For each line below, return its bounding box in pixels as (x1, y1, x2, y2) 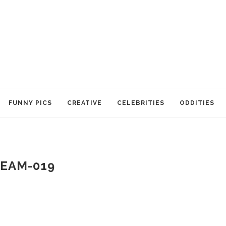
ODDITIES (180, 99, 214, 106)
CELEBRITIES (117, 99, 164, 106)
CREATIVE (67, 99, 102, 106)
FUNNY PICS (9, 99, 52, 106)
